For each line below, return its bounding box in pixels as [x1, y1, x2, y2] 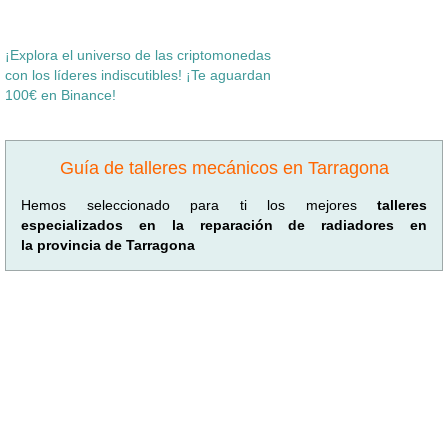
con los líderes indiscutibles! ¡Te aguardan [5, 66, 271, 83]
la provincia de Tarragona [21, 236, 195, 253]
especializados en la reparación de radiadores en [21, 216, 427, 233]
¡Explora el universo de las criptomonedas [5, 46, 271, 63]
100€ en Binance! [5, 86, 116, 103]
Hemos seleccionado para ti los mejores [21, 196, 377, 213]
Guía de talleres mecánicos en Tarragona [59, 157, 389, 178]
